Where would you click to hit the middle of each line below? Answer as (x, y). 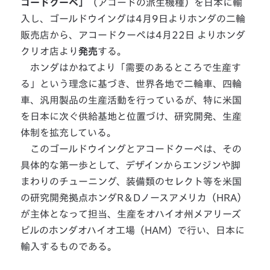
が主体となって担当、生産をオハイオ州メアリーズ (131, 214)
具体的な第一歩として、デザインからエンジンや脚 (131, 165)
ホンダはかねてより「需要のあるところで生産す (131, 67)
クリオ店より (50, 51)
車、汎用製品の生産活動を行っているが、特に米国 (131, 100)
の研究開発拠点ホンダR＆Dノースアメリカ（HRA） (134, 198)
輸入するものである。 (69, 246)
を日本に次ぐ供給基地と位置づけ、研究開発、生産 (131, 116)
